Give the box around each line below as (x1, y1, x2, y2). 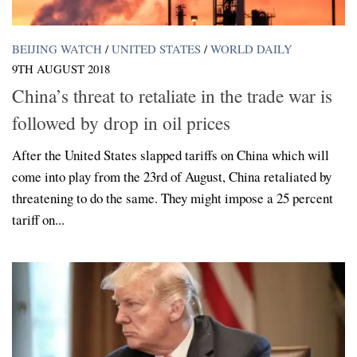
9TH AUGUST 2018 (12, 60, 110, 76)
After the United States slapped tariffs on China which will (12, 145, 329, 164)
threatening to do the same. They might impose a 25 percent (12, 188, 333, 207)
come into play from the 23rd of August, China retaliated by (12, 167, 331, 186)
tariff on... (12, 210, 65, 229)
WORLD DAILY (210, 40, 292, 57)
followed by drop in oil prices (12, 109, 230, 135)
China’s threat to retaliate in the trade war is (12, 82, 332, 108)
